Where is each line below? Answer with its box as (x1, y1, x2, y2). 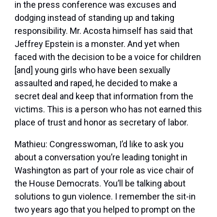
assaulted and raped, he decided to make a (15, 78, 177, 89)
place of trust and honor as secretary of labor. (15, 117, 188, 128)
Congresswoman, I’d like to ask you (49, 139, 184, 150)
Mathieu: (15, 139, 49, 150)
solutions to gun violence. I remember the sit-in (15, 191, 196, 202)
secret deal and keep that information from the (15, 91, 193, 102)
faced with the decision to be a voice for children (15, 52, 201, 62)
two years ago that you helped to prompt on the (15, 204, 195, 215)
